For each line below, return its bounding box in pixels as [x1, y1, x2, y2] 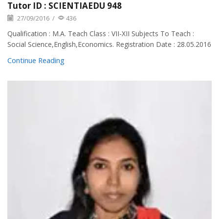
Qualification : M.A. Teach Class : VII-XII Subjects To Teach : [7, 28, 194, 38]
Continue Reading [7, 55, 65, 65]
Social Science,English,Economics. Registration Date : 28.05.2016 [7, 39, 211, 49]
